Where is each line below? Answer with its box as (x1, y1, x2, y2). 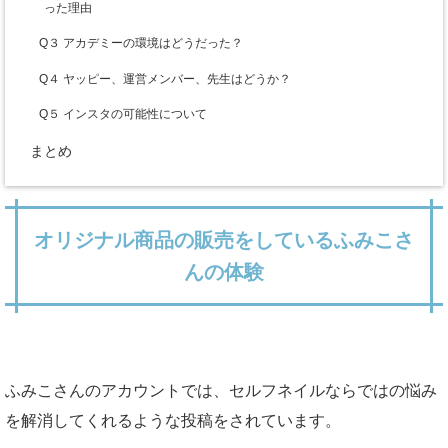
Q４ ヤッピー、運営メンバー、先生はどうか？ (38, 71, 291, 86)
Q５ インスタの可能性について (38, 106, 207, 121)
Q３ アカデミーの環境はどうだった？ (38, 36, 243, 51)
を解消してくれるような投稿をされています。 (5, 411, 341, 429)
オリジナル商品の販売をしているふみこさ (34, 228, 414, 251)
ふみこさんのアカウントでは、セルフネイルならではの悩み (5, 381, 437, 399)
